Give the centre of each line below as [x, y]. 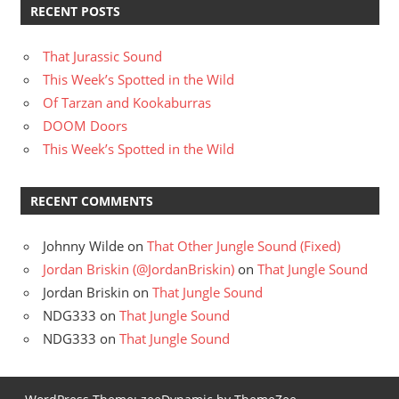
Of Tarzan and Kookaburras [127, 103]
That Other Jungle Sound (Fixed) [244, 246]
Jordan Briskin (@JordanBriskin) [138, 269]
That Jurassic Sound [102, 57]
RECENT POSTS [75, 12]
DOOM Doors [85, 126]
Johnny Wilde [83, 246]
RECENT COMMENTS [91, 201]
